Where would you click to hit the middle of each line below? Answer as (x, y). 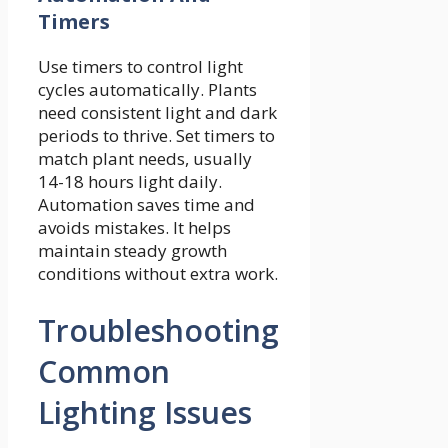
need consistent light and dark (157, 113)
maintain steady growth (132, 251)
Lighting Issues (145, 412)
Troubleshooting (158, 330)
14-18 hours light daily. (130, 182)
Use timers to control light (140, 67)
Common (104, 371)
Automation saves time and (146, 205)
